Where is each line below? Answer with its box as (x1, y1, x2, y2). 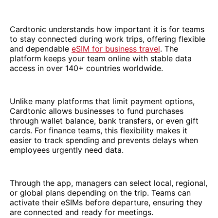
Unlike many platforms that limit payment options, (10, 96, 195, 107)
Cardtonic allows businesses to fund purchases (10, 106, 183, 116)
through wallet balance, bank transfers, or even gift (10, 116, 199, 126)
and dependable (10, 44, 72, 54)
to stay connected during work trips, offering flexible (10, 34, 205, 44)
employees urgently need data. (10, 145, 124, 155)
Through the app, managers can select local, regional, (10, 178, 207, 188)
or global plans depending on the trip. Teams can (10, 188, 191, 198)
